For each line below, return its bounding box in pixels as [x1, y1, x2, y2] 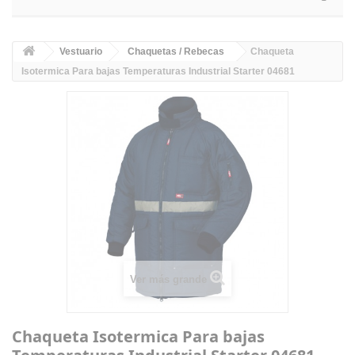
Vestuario [59, 46, 102, 57]
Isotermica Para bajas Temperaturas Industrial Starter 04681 [21, 66, 295, 77]
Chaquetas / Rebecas [128, 46, 224, 57]
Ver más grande [130, 273, 207, 285]
